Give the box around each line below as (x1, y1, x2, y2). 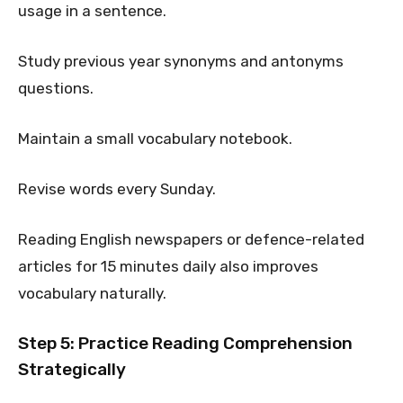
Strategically (18, 358, 126, 380)
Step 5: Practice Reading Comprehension (18, 332, 353, 354)
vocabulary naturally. (18, 283, 166, 302)
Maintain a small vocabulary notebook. (18, 129, 292, 148)
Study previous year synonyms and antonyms (18, 51, 344, 70)
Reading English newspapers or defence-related (18, 229, 364, 248)
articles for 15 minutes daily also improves (18, 256, 318, 275)
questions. (18, 78, 94, 97)
